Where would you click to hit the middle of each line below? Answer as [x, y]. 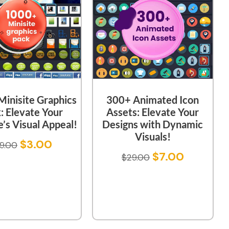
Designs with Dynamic [153, 124]
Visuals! [153, 136]
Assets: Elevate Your [153, 112]
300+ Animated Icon [153, 99]
